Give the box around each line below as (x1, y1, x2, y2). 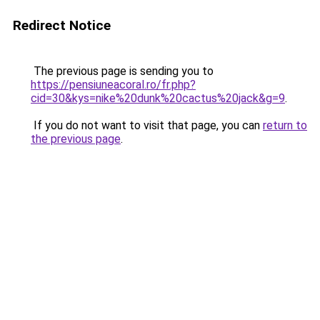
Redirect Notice (13, 17, 111, 34)
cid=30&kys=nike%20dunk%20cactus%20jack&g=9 (31, 91, 285, 105)
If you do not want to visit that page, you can (31, 119, 263, 132)
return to (263, 119, 307, 132)
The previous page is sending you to (31, 64, 214, 78)
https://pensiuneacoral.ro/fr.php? (31, 78, 196, 91)
